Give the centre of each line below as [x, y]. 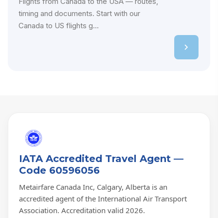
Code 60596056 [59, 171]
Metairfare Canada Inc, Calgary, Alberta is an [93, 187]
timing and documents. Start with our [79, 14]
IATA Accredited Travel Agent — [101, 159]
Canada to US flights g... [59, 26]
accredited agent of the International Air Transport [103, 199]
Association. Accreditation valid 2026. [82, 210]
